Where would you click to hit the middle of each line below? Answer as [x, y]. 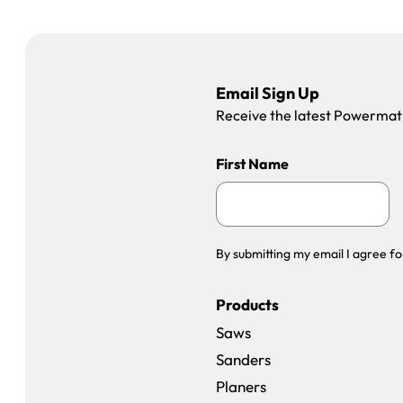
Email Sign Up [268, 93]
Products [247, 304]
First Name [252, 164]
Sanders [243, 359]
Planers [241, 386]
